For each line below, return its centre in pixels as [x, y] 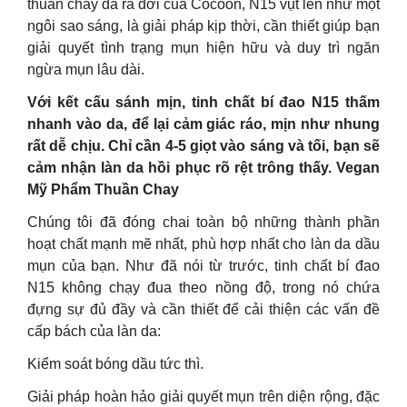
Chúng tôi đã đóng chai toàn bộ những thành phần [203, 222]
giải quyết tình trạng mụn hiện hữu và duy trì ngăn [203, 48]
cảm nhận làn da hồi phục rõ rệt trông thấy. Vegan [203, 168]
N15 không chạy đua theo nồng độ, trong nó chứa [203, 288]
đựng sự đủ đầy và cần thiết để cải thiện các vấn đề [203, 309]
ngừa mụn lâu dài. [86, 69]
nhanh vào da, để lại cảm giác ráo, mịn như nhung [203, 124]
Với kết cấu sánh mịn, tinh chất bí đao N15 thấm [203, 102]
